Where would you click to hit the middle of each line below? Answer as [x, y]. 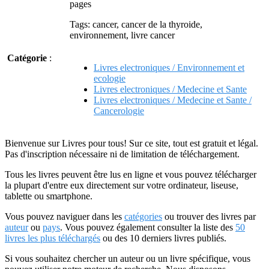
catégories [143, 216]
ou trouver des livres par [209, 216]
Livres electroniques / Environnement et [169, 68]
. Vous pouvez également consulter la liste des [148, 227]
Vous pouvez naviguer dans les [65, 216]
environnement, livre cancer [122, 35]
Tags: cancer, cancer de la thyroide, [136, 24]
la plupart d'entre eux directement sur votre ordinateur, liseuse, [122, 185]
